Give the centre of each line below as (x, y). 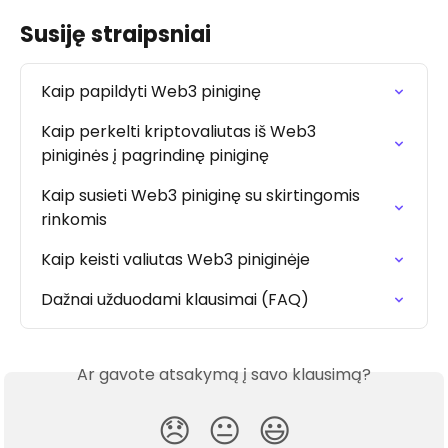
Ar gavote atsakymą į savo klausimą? (224, 374)
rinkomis (74, 219)
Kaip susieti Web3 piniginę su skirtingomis (202, 195)
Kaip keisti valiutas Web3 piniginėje (175, 259)
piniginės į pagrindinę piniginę (155, 155)
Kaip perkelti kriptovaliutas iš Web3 (180, 131)
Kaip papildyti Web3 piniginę (151, 91)
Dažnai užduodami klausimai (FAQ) (175, 299)
